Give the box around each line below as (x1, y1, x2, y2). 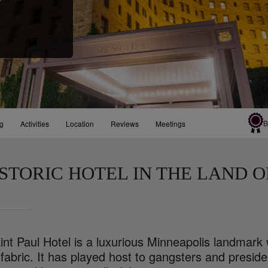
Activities (20, 118, 50, 129)
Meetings (156, 118, 186, 129)
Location (66, 118, 95, 129)
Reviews (111, 118, 139, 129)
